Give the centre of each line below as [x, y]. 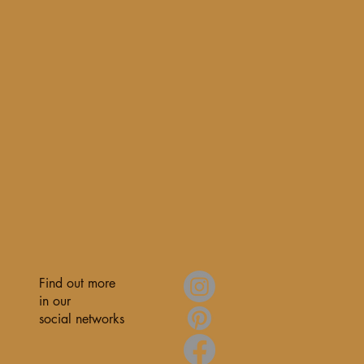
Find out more [77, 283]
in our [55, 301]
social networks [82, 319]
